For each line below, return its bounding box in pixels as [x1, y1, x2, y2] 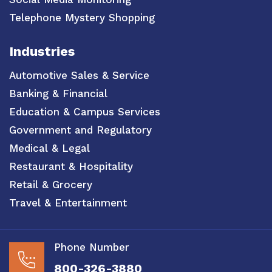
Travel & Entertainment [9, 197, 127, 209]
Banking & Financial [9, 87, 107, 100]
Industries [9, 44, 75, 59]
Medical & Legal [9, 142, 90, 155]
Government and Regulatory [9, 124, 152, 137]
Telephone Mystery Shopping [9, 11, 155, 24]
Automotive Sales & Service [9, 69, 149, 82]
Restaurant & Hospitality [9, 160, 133, 173]
